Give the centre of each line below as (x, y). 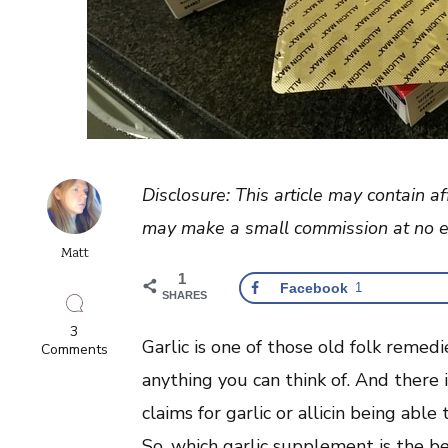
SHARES (184, 294)
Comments (74, 349)
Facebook (314, 288)
